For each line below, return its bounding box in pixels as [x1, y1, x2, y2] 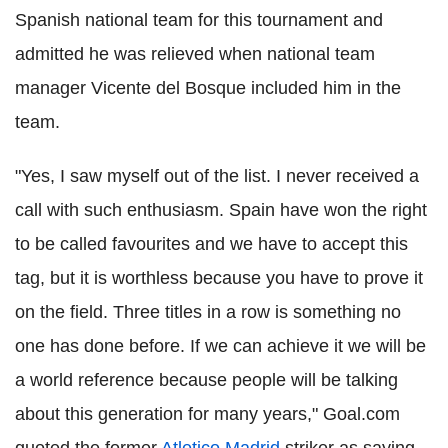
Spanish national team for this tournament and [15, 9, 383, 30]
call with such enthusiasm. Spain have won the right [15, 199, 427, 220]
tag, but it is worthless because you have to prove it [15, 267, 423, 288]
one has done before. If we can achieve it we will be [15, 335, 426, 356]
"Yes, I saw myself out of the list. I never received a [15, 165, 419, 186]
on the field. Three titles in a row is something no [15, 301, 401, 322]
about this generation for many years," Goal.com [15, 403, 400, 424]
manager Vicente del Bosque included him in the [15, 77, 401, 98]
